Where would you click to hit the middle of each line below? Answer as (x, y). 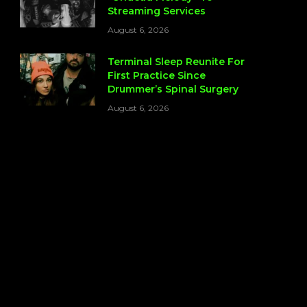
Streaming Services (157, 11)
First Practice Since (157, 76)
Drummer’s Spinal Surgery (173, 89)
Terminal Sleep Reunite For (176, 62)
